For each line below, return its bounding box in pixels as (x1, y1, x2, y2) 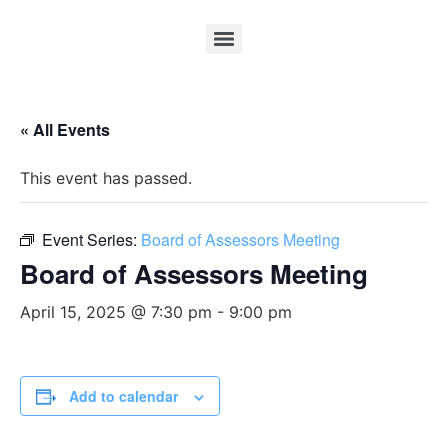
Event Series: (42, 228, 141, 251)
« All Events (20, 118, 110, 141)
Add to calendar (69, 386, 178, 406)
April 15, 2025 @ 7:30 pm (20, 302, 212, 322)
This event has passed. (20, 168, 192, 188)
